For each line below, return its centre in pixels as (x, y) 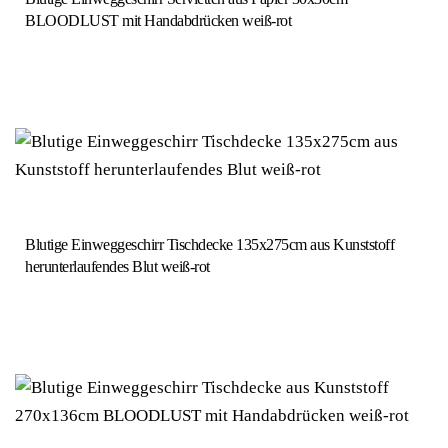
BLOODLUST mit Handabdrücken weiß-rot (158, 20)
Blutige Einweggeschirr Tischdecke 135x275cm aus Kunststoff (209, 244)
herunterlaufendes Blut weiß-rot (117, 266)
